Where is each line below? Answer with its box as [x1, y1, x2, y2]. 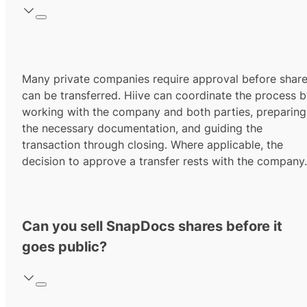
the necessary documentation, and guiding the [22, 121, 262, 136]
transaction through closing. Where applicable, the [22, 138, 283, 152]
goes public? [22, 238, 107, 256]
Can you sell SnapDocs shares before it [22, 218, 282, 235]
